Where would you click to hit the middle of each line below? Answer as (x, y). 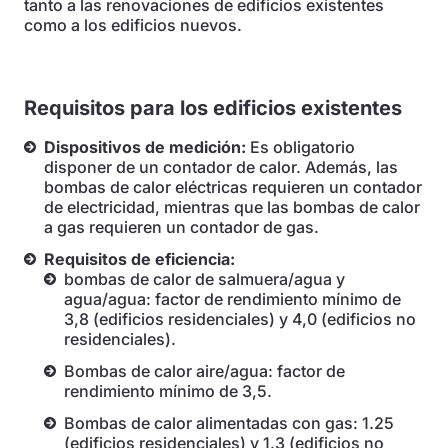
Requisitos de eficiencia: (139, 259)
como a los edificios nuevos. (133, 25)
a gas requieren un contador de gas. (181, 227)
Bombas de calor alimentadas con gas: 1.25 (229, 423)
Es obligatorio (300, 147)
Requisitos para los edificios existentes (213, 108)
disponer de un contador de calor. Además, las (221, 167)
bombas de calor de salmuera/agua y (204, 279)
